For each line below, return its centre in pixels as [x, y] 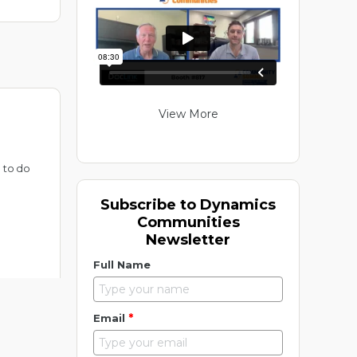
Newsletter [188, 240]
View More [188, 114]
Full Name [122, 265]
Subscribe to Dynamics [188, 205]
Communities [188, 223]
